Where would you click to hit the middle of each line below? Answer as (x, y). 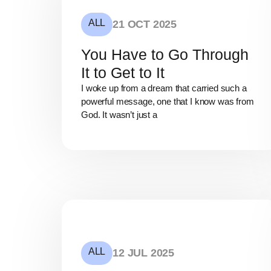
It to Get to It (123, 73)
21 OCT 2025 (145, 24)
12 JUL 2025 (144, 253)
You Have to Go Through (165, 55)
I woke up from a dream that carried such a (164, 88)
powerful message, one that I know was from (168, 102)
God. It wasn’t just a (119, 115)
